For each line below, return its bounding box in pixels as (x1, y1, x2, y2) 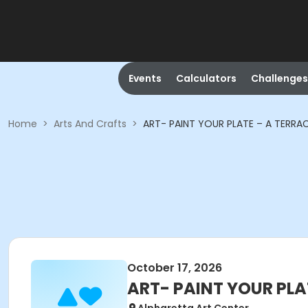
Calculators (175, 71, 236, 85)
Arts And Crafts (54, 117, 126, 131)
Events (128, 71, 162, 85)
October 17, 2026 (127, 260, 222, 276)
